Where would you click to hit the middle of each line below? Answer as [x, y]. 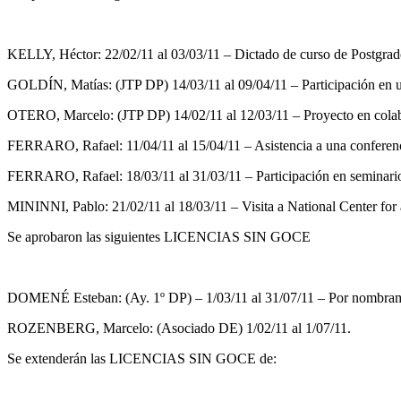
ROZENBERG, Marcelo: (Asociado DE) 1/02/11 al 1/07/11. [179, 328]
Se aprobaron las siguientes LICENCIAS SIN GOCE [159, 236]
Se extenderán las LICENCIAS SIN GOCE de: [142, 358]
